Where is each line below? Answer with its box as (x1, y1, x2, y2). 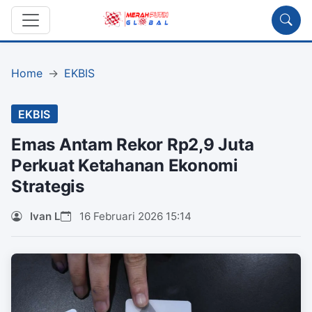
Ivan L (30, 210, 61, 224)
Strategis (11, 176, 84, 197)
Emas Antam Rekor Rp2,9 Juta (11, 134, 254, 155)
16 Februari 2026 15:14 (77, 210, 192, 224)
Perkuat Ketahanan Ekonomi (11, 155, 238, 176)
